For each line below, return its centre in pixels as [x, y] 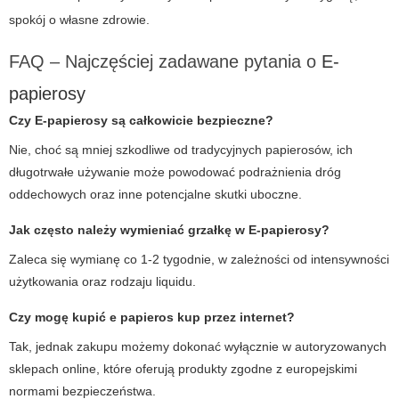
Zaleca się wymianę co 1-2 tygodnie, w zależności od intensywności [199, 260]
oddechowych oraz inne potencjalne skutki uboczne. [155, 195]
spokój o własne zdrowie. [79, 20]
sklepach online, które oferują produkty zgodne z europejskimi [183, 369]
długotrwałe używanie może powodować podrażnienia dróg [175, 172]
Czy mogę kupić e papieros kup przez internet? [152, 318]
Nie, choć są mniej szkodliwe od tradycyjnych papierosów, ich [181, 150]
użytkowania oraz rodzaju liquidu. [102, 282]
